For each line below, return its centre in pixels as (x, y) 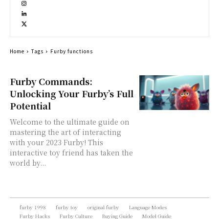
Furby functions (72, 51)
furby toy (67, 207)
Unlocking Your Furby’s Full (72, 93)
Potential (30, 106)
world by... (28, 163)
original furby (103, 207)
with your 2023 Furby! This (56, 142)
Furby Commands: (51, 81)
